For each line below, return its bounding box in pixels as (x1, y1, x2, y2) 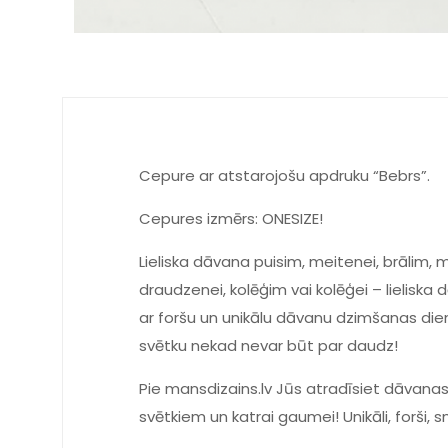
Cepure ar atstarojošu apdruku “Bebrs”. (139, 165, 431, 186)
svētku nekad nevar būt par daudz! (139, 335, 399, 356)
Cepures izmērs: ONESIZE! (139, 208, 324, 229)
